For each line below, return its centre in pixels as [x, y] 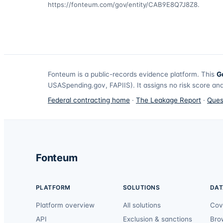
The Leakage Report [168, 100]
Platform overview [65, 205]
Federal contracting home [89, 100]
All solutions [142, 205]
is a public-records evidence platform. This [145, 74]
